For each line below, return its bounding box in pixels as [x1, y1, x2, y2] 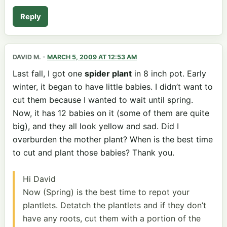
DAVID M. [13, 53, 41, 61]
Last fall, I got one [13, 68, 85, 79]
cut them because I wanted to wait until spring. [13, 95, 193, 105]
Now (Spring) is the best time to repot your [23, 186, 190, 197]
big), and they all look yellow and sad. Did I [13, 121, 179, 132]
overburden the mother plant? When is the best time [13, 134, 213, 145]
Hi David [23, 173, 56, 184]
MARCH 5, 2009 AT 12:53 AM [47, 53, 137, 61]
